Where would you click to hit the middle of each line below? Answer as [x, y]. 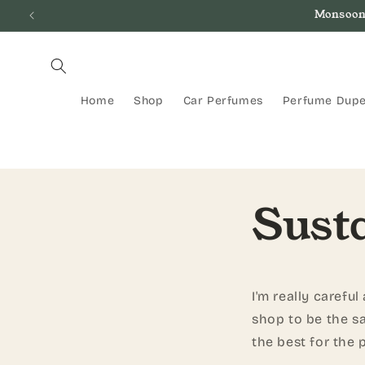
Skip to [46, 10]
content [48, 25]
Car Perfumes [223, 101]
